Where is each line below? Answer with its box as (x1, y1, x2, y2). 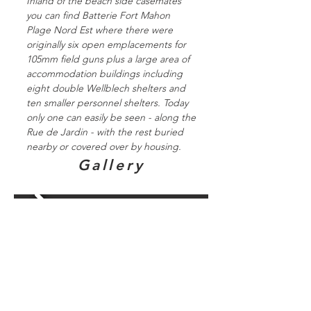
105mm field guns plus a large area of (26, 53, 190, 65)
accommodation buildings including (26, 67, 183, 80)
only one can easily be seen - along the (26, 111, 196, 124)
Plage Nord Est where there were (26, 24, 173, 36)
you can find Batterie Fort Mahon (26, 9, 170, 22)
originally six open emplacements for (26, 38, 186, 51)
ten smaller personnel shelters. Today (26, 96, 188, 109)
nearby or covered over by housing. (26, 140, 181, 153)
